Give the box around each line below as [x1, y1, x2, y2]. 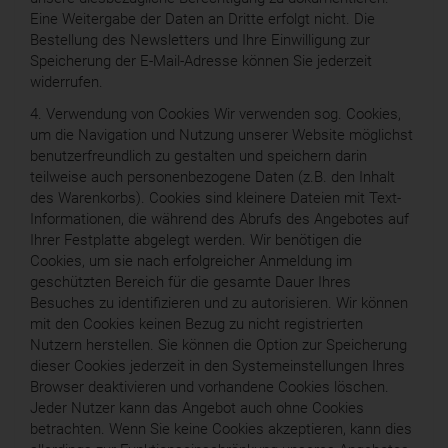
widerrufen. [30, 73, 103, 92]
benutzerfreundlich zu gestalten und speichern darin [30, 146, 367, 165]
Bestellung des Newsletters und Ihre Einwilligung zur [30, 31, 370, 50]
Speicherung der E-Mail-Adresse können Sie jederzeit [30, 52, 372, 71]
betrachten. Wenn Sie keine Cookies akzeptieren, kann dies [30, 419, 412, 438]
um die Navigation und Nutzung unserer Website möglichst [30, 125, 413, 144]
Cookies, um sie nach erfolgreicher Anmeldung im [30, 251, 352, 270]
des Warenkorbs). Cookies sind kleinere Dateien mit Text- [30, 188, 401, 207]
